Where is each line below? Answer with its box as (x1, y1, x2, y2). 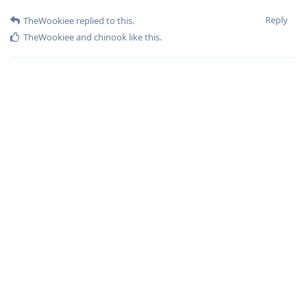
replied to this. (74, 14, 134, 27)
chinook (94, 31, 127, 43)
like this (127, 31, 160, 43)
